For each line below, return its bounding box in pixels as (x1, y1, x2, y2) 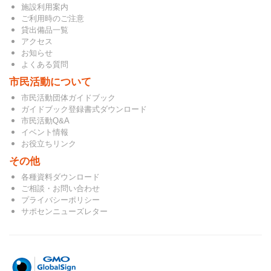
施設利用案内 (21, 2, 68, 12)
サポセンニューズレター (21, 207, 108, 217)
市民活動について (9, 76, 91, 88)
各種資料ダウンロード (21, 172, 100, 182)
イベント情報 (21, 128, 68, 137)
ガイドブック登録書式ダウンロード (21, 105, 147, 114)
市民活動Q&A (21, 116, 70, 126)
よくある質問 (21, 60, 68, 70)
